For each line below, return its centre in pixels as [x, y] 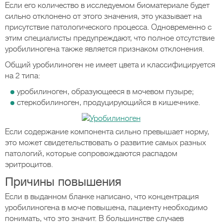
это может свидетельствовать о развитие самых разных [106, 143]
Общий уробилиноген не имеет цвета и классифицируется [110, 65]
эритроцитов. [29, 165]
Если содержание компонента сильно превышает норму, [107, 132]
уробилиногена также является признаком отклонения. [105, 49]
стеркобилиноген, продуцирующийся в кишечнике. [109, 103]
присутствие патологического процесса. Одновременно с [108, 27]
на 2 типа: [23, 76]
